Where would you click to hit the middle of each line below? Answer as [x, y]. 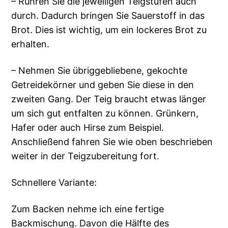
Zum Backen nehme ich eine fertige [88, 209]
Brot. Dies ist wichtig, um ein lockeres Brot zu [109, 30]
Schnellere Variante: [54, 183]
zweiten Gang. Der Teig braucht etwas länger [109, 99]
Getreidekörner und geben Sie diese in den [103, 85]
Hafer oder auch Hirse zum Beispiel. [88, 128]
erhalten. [31, 44]
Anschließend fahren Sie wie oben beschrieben [112, 142]
